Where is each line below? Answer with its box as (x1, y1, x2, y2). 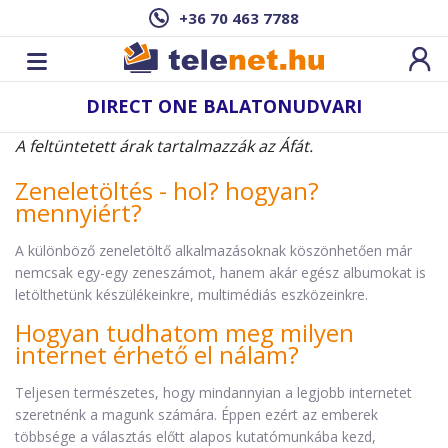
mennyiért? (15, 196, 142, 229)
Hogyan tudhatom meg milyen (15, 316, 354, 349)
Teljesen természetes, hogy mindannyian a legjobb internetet (15, 383, 412, 402)
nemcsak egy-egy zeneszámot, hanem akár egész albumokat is (15, 263, 426, 282)
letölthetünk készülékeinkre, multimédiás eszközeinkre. (15, 285, 368, 304)
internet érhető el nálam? (15, 338, 299, 371)
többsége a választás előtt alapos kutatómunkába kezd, (15, 427, 376, 446)
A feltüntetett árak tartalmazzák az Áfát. (15, 135, 313, 157)
